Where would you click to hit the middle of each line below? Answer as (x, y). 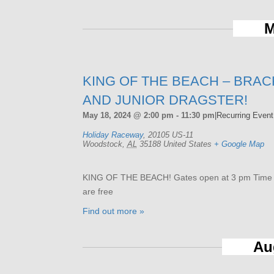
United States (187, 144)
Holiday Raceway (113, 135)
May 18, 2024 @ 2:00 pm (128, 115)
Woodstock (102, 144)
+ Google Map (239, 144)
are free (98, 191)
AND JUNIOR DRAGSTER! (165, 100)
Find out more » (113, 211)
